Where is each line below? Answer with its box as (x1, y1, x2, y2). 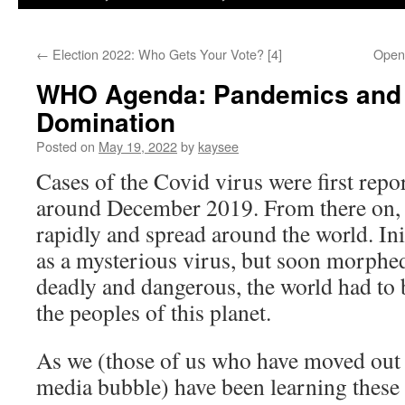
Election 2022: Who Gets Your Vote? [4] (49, 44, 282, 63)
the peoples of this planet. (36, 297, 271, 327)
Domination (36, 103, 175, 140)
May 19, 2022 (99, 137, 177, 155)
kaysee (198, 137, 239, 155)
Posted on (36, 137, 95, 155)
